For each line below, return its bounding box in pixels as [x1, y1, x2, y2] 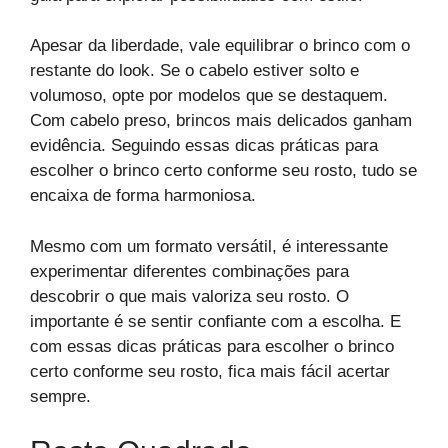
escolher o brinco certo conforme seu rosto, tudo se [30, 161, 417, 181]
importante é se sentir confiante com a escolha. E [30, 311, 401, 331]
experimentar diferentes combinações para [30, 261, 349, 281]
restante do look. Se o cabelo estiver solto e [30, 61, 359, 81]
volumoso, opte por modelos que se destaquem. [30, 86, 388, 106]
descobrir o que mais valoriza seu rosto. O [30, 286, 349, 306]
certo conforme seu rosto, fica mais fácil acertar [30, 361, 390, 381]
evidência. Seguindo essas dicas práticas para [30, 136, 378, 156]
